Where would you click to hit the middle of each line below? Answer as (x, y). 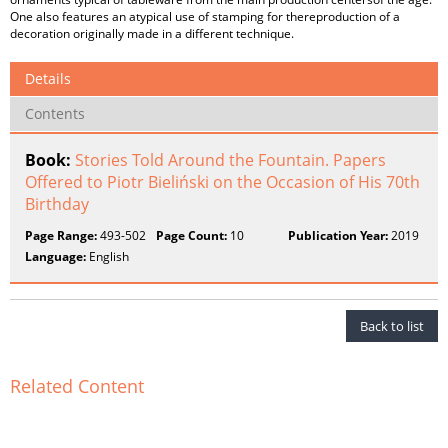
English (107, 256)
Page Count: (192, 235)
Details (48, 78)
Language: (55, 256)
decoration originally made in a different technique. (152, 33)
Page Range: (61, 235)
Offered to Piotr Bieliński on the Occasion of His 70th (222, 182)
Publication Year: (337, 235)
